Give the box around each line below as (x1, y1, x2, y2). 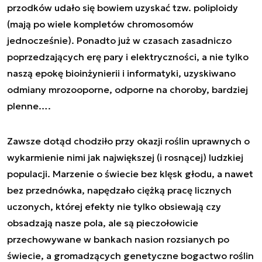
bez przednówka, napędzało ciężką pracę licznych (7, 184, 232, 196)
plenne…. (7, 100, 53, 112)
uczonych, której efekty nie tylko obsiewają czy (7, 201, 221, 212)
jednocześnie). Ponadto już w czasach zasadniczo (7, 35, 232, 46)
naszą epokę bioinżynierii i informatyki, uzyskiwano (7, 67, 236, 79)
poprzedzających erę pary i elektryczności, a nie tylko (7, 51, 249, 63)
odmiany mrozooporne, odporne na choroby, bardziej (7, 84, 248, 95)
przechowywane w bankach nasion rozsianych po (7, 233, 229, 245)
